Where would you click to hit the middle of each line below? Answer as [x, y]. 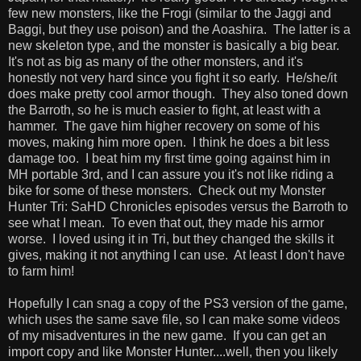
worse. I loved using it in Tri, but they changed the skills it [171, 239]
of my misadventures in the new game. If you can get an [167, 336]
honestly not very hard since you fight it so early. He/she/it [172, 78]
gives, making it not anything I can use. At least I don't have [176, 255]
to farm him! [41, 272]
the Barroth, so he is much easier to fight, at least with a [164, 110]
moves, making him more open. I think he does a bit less [169, 143]
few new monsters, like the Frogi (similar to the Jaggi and [170, 14]
